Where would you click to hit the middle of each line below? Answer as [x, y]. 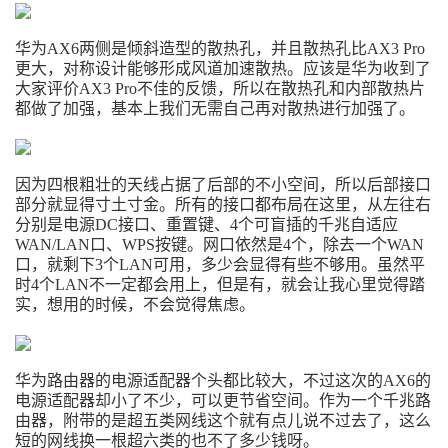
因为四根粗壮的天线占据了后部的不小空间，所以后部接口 [223, 184]
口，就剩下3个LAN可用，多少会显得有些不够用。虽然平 [220, 264]
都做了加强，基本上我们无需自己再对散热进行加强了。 [215, 108]
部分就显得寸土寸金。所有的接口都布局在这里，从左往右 [223, 204]
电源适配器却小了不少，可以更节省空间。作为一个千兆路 [223, 400]
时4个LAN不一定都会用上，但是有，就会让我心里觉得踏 [220, 284]
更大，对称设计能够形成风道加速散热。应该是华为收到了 [223, 68]
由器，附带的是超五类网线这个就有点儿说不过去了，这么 [223, 420]
